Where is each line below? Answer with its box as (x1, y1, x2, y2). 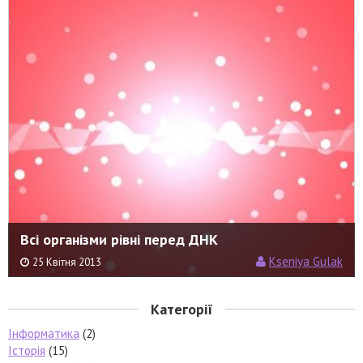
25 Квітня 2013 (32, 254, 101, 269)
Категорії (150, 299, 213, 318)
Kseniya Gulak (269, 253, 343, 269)
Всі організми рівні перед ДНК (20, 229, 218, 249)
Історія (8, 342, 45, 358)
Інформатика (8, 325, 79, 341)
